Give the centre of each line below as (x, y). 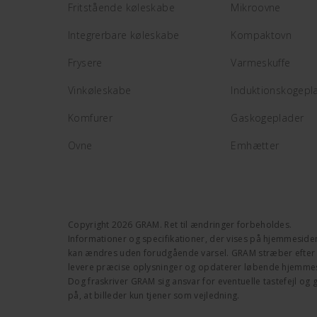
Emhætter (255, 145)
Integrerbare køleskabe (124, 35)
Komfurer (91, 118)
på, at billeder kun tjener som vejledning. (154, 295)
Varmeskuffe (261, 63)
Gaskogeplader (267, 118)
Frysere (85, 63)
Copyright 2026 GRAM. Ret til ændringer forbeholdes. (180, 225)
